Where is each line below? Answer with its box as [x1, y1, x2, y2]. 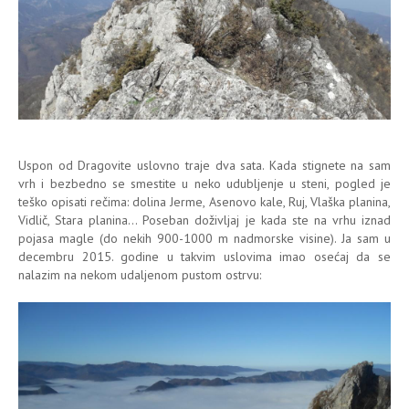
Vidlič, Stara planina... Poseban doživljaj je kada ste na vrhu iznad [18, 211, 391, 228]
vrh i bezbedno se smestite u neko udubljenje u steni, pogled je [18, 174, 391, 192]
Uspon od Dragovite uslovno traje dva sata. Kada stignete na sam [18, 156, 391, 173]
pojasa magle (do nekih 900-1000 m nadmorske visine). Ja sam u [18, 229, 391, 246]
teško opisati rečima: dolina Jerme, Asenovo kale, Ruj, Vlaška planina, [18, 193, 391, 210]
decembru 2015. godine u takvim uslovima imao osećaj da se [18, 247, 391, 265]
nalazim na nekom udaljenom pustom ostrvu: [18, 266, 261, 283]
